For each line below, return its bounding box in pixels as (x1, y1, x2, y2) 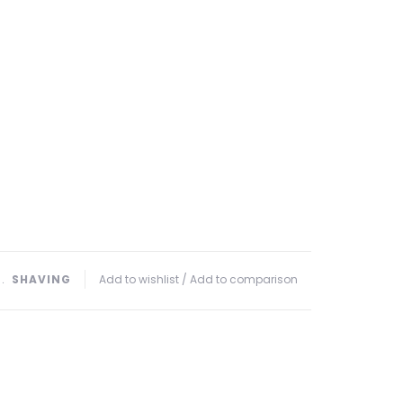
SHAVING (12, 272, 71, 287)
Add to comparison (190, 272, 298, 287)
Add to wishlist (99, 272, 179, 287)
